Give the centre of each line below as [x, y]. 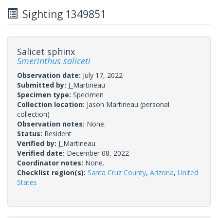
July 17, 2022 [103, 75]
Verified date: [42, 153]
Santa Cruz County [117, 172]
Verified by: [38, 143]
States [27, 182]
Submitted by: [43, 85]
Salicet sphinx [46, 51]
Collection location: [52, 104]
